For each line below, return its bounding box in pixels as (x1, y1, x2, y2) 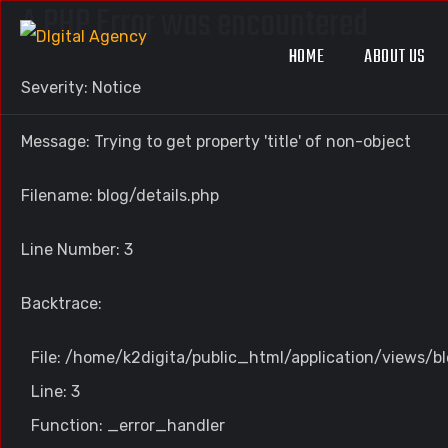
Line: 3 (31, 382, 80, 401)
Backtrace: (21, 294, 102, 313)
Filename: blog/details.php (21, 186, 219, 205)
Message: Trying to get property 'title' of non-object (21, 132, 411, 151)
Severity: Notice (21, 78, 141, 97)
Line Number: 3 (21, 240, 133, 259)
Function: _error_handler (31, 416, 225, 435)
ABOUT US (364, 43, 427, 72)
